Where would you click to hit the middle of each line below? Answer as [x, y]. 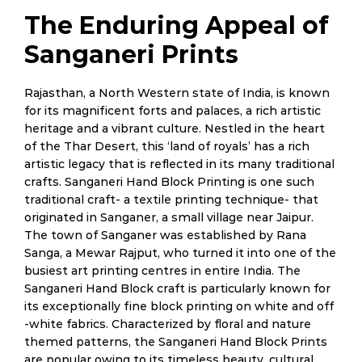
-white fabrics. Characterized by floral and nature [168, 324]
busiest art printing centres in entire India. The [162, 271]
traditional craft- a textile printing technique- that [171, 200]
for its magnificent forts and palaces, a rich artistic [173, 111]
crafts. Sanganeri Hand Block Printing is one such [169, 182]
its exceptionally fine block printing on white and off [179, 306]
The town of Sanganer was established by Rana [165, 235]
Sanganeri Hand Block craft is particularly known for [177, 288]
